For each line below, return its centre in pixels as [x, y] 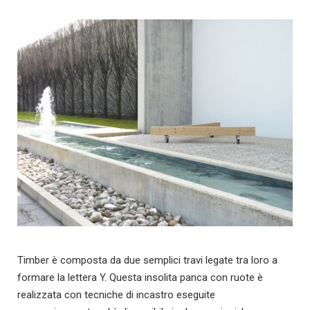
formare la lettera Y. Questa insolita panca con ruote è [140, 277]
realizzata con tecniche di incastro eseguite [116, 294]
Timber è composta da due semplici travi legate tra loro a [147, 260]
